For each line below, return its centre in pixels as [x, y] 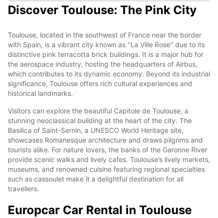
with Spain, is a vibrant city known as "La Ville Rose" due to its [106, 44]
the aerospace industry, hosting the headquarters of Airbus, [103, 64]
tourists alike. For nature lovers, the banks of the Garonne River [108, 149]
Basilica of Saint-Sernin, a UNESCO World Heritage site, [96, 130]
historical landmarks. [40, 93]
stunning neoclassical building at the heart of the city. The [100, 120]
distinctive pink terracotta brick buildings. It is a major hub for [106, 54]
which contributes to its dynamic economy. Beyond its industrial [109, 73]
